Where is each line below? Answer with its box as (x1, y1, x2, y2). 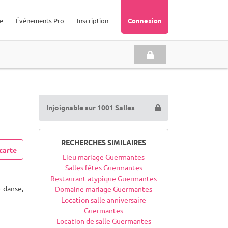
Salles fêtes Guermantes (65, 163, 142, 172)
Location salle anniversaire (61, 195, 146, 204)
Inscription (77, 16, 108, 25)
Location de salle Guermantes (56, 216, 151, 225)
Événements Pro (16, 16, 64, 25)
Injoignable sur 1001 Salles (46, 103, 135, 112)
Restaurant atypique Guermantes (50, 174, 157, 183)
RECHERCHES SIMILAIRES (61, 137, 146, 147)
